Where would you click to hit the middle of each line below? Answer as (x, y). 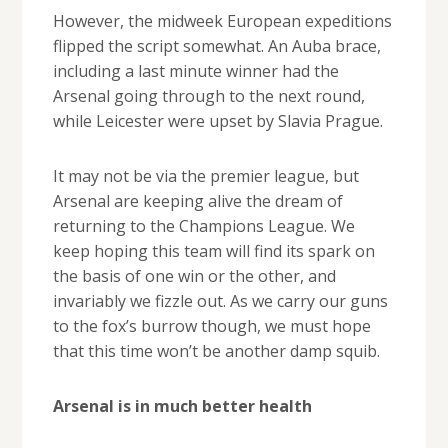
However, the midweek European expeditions (222, 21)
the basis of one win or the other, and (194, 276)
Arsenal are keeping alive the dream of (197, 201)
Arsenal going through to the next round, (208, 96)
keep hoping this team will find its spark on (213, 251)
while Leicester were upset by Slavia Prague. (217, 121)
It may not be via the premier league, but (205, 176)
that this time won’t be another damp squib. (216, 351)
